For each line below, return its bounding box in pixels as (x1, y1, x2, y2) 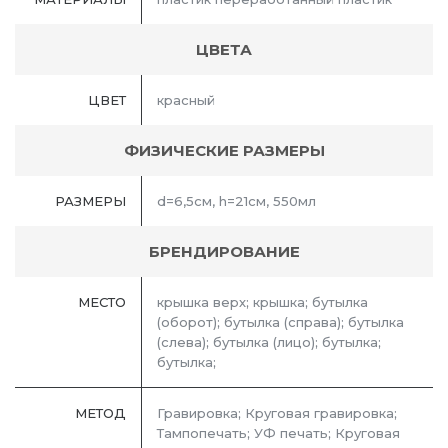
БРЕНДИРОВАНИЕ (148, 242, 300, 262)
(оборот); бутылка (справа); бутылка (157, 314, 404, 331)
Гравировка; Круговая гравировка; (157, 405, 397, 422)
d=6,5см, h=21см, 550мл (157, 193, 316, 210)
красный (157, 92, 215, 109)
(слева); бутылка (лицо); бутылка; (157, 334, 381, 351)
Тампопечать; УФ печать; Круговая (157, 425, 400, 442)
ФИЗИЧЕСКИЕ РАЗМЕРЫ (123, 141, 325, 161)
